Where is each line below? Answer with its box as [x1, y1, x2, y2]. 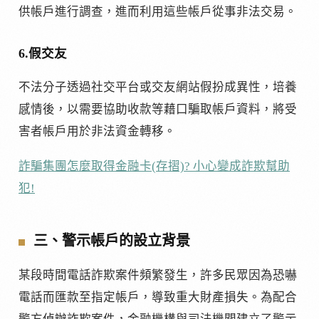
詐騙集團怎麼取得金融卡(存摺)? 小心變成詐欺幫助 [19, 159, 290, 174]
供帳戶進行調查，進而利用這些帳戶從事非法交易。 [19, 4, 297, 19]
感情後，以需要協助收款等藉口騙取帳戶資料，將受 [19, 103, 297, 117]
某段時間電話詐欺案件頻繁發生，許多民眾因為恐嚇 [19, 268, 297, 282]
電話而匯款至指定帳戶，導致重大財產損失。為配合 [19, 290, 297, 304]
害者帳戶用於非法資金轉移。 [19, 125, 176, 139]
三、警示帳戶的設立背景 [33, 233, 190, 249]
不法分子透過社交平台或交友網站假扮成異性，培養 [19, 80, 297, 95]
